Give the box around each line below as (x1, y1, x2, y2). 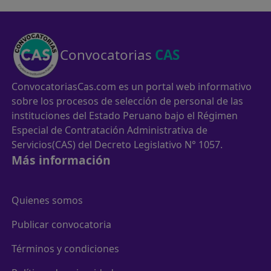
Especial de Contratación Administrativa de (11, 123, 208, 137)
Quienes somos (11, 193, 83, 207)
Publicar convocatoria (11, 217, 112, 231)
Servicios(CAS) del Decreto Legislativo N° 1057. (11, 137, 223, 151)
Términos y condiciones (11, 241, 120, 255)
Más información (11, 151, 111, 168)
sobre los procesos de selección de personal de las (11, 94, 244, 108)
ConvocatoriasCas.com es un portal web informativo (11, 79, 252, 93)
